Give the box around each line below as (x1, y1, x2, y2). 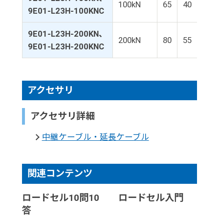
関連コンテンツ (27, 168, 92, 179)
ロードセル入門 (118, 192, 183, 203)
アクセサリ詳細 (30, 110, 95, 122)
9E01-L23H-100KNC (27, 6, 104, 16)
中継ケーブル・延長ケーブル (42, 131, 149, 142)
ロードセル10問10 (22, 192, 99, 203)
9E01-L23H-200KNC (27, 42, 104, 52)
